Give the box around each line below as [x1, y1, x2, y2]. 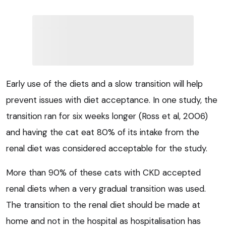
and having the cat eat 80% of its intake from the [6, 127, 199, 138]
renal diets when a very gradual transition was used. [6, 183, 206, 195]
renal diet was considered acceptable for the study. [6, 143, 207, 154]
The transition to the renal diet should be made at [6, 199, 200, 211]
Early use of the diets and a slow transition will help [6, 78, 203, 90]
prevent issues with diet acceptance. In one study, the [6, 94, 217, 106]
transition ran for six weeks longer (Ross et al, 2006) [6, 110, 208, 122]
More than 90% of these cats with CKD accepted [6, 167, 201, 179]
